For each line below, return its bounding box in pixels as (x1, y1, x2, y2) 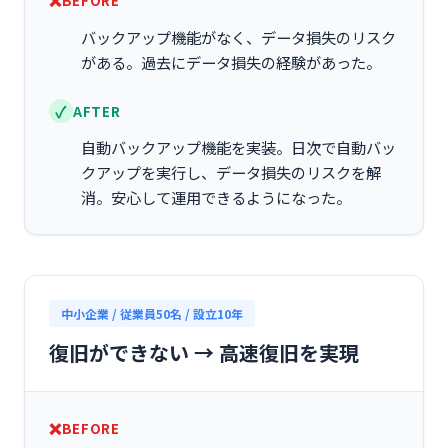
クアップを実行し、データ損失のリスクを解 (81, 161, 381, 183)
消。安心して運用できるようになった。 (81, 186, 351, 208)
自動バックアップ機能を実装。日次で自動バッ (81, 136, 396, 158)
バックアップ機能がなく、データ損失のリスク (81, 26, 396, 48)
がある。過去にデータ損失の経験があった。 (81, 51, 381, 73)
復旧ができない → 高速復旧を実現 (49, 338, 359, 367)
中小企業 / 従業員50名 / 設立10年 (61, 305, 243, 322)
